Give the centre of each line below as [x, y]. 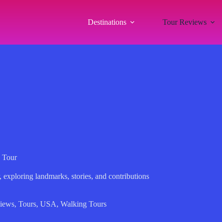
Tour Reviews [184, 22]
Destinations [107, 22]
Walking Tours [83, 204]
